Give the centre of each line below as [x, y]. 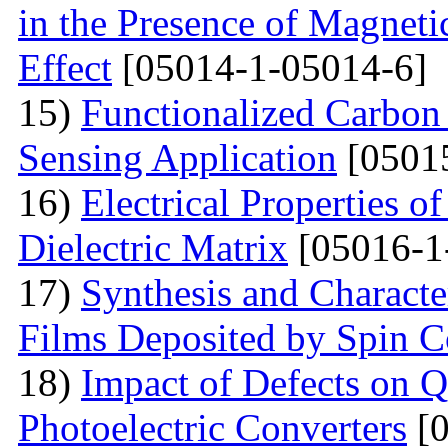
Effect [65, 67]
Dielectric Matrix [153, 247]
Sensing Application [177, 157]
